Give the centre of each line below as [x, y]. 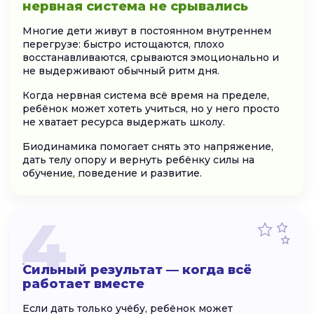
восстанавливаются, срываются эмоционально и [151, 57]
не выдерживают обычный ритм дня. [121, 70]
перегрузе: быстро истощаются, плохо [123, 44]
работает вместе [83, 284]
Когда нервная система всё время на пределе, [146, 95]
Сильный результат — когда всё [137, 269]
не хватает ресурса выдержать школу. [124, 122]
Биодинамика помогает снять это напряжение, [148, 146]
